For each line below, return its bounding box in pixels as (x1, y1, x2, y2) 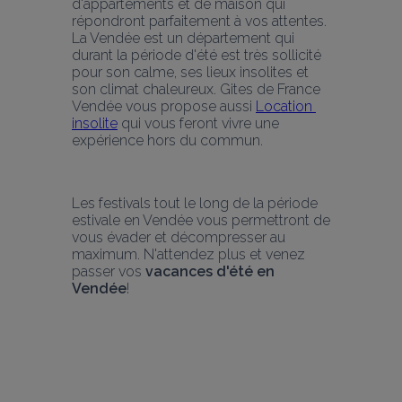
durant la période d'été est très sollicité (72, 46, 321, 64)
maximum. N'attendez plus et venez (72, 245, 305, 263)
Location (256, 97, 312, 115)
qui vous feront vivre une (118, 114, 279, 132)
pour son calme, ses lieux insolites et (72, 63, 309, 81)
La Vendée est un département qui (72, 29, 294, 47)
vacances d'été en (145, 262, 275, 280)
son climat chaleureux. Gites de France (72, 80, 320, 98)
